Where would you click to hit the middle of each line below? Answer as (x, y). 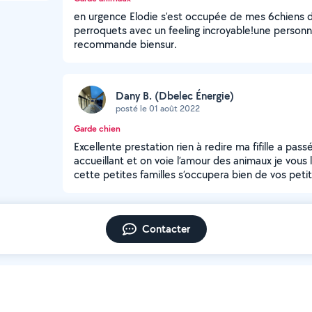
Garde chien (97, 128)
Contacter (166, 229)
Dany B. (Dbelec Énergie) (175, 95)
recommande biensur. (125, 44)
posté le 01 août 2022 (158, 108)
